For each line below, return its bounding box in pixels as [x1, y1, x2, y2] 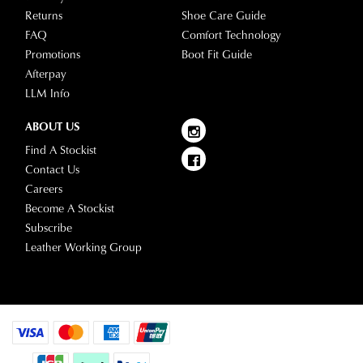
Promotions [25, 46, 81, 63]
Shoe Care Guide [181, 7, 266, 24]
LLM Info [25, 85, 70, 102]
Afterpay [25, 66, 67, 83]
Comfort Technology [181, 27, 281, 44]
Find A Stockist [25, 142, 97, 159]
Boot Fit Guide [181, 46, 252, 63]
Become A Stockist [25, 200, 115, 217]
